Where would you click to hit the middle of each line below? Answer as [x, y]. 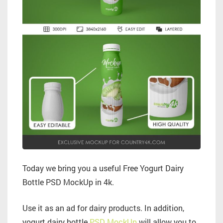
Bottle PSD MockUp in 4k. [68, 182]
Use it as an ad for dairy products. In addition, [103, 208]
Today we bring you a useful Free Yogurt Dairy [103, 168]
